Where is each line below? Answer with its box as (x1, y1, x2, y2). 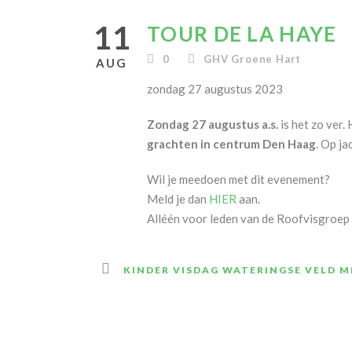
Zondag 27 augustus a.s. (147, 117, 278, 131)
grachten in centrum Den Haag (147, 137, 316, 151)
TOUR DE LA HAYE (147, 21, 337, 46)
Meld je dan (147, 192, 209, 206)
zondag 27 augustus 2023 (147, 82, 283, 96)
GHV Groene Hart (203, 53, 302, 65)
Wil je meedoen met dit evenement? (147, 172, 330, 186)
